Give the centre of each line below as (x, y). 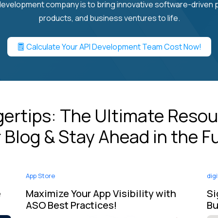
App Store (40, 175)
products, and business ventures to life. (109, 18)
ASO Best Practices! (71, 205)
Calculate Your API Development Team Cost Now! (113, 46)
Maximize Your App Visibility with (101, 193)
